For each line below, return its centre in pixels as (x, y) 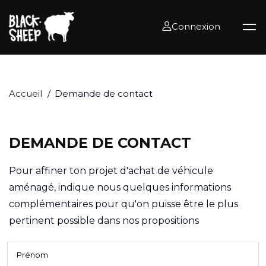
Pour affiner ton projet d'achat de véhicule (111, 170)
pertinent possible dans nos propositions (104, 220)
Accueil (26, 93)
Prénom (32, 254)
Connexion (196, 27)
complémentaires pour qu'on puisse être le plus (123, 204)
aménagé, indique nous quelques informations (120, 187)
